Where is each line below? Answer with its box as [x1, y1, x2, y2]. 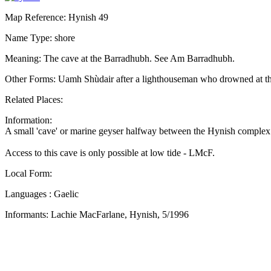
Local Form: [5, 168, 52, 178]
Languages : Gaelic [5, 188, 79, 199]
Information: [5, 114, 52, 125]
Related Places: [5, 94, 63, 105]
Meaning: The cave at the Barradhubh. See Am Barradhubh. [5, 53, 235, 64]
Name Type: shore [5, 32, 75, 43]
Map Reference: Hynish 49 [5, 11, 108, 22]
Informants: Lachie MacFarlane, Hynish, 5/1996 [5, 209, 189, 220]
